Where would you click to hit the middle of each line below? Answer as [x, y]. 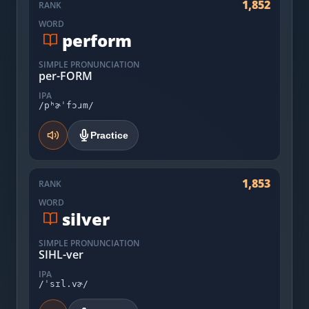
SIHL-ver [61, 255]
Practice [109, 135]
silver [86, 219]
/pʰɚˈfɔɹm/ [66, 105]
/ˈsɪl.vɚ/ [63, 284]
